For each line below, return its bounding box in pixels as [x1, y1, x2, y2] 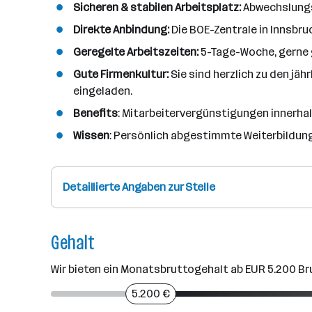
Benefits [73, 107, 118, 120]
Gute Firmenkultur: [73, 68, 169, 81]
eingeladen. [73, 84, 132, 97]
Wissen [73, 129, 109, 142]
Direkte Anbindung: [73, 23, 169, 36]
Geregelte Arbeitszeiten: [73, 45, 201, 58]
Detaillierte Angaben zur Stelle [63, 180, 215, 194]
